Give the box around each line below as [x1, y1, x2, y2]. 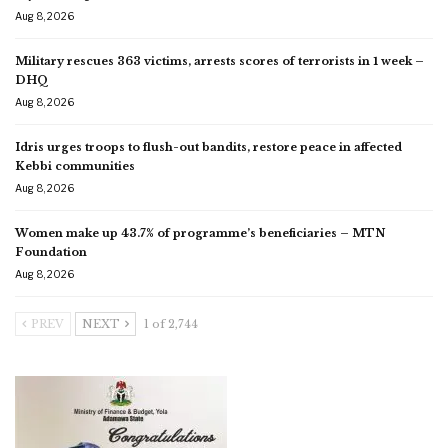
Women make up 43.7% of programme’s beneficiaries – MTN [15, 225, 385, 240]
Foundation [15, 244, 90, 259]
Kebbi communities [15, 158, 135, 173]
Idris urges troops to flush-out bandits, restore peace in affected [15, 139, 402, 154]
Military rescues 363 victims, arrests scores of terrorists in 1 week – [15, 53, 424, 68]
